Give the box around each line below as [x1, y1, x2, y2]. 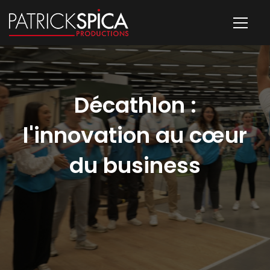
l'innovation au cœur [23, 120, 247, 151]
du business [69, 150, 201, 181]
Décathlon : [74, 90, 196, 121]
